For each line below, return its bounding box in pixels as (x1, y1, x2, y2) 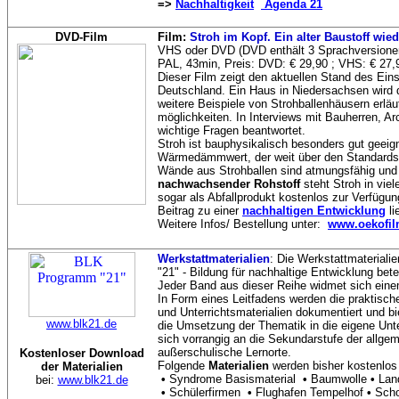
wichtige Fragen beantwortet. (158, 124, 305, 137)
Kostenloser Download (19, 346, 144, 360)
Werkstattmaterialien (158, 252, 270, 265)
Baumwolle (311, 372, 367, 386)
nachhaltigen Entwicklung (242, 204, 386, 217)
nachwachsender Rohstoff (158, 177, 300, 191)
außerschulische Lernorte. (158, 346, 291, 359)
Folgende (158, 359, 208, 372)
